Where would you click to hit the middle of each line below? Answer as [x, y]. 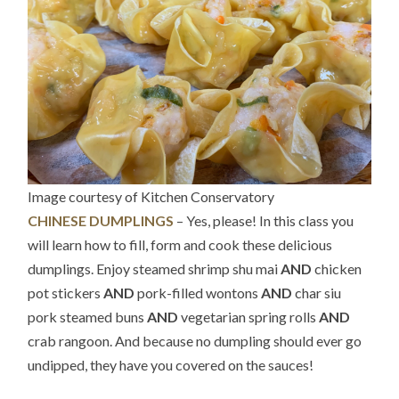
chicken [337, 269]
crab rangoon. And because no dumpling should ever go [195, 341]
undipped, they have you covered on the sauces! [171, 365]
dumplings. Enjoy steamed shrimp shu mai [155, 269]
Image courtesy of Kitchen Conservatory [151, 197]
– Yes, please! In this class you [264, 221]
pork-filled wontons [197, 293]
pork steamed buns [88, 317]
